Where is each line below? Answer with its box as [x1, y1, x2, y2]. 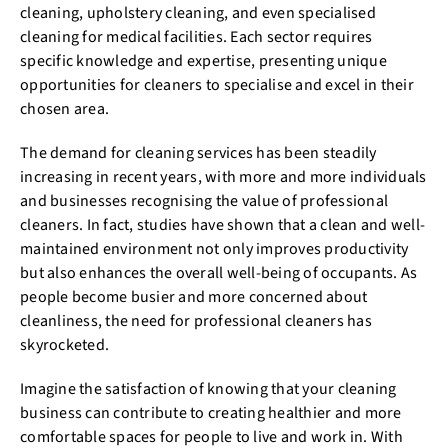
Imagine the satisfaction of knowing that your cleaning [20, 377, 397, 400]
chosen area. [20, 97, 109, 120]
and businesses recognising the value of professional [20, 189, 388, 212]
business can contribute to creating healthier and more [20, 401, 402, 424]
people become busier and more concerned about [20, 285, 368, 308]
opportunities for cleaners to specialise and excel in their [20, 73, 414, 96]
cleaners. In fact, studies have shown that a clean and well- [20, 213, 425, 236]
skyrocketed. [20, 333, 109, 356]
